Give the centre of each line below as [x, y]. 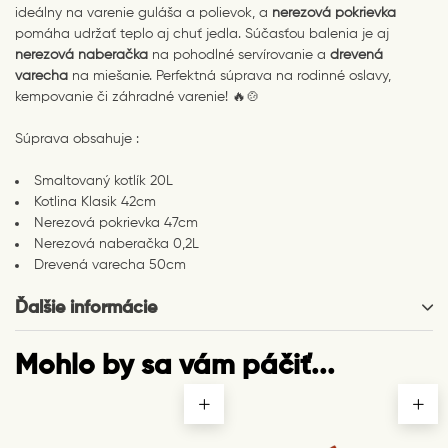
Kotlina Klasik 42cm [95, 201]
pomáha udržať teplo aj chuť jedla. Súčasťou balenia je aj [202, 33]
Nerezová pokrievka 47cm [116, 222]
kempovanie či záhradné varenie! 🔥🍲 [137, 96]
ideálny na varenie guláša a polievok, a [143, 12]
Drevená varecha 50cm [110, 264]
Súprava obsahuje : [77, 138]
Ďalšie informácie [86, 307]
